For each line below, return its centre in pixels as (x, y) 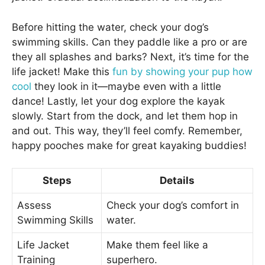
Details (177, 181)
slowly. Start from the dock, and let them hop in (125, 116)
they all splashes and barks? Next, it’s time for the (130, 56)
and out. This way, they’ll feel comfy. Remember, (127, 130)
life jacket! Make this (62, 71)
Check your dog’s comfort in (173, 206)
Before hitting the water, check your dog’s (110, 27)
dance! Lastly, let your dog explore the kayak (118, 101)
